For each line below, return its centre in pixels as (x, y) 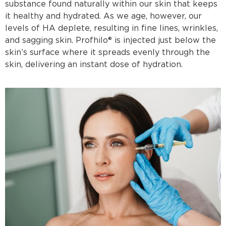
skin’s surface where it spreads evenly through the (107, 52)
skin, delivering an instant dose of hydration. (94, 64)
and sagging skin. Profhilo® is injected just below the (110, 40)
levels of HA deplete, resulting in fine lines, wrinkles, (111, 28)
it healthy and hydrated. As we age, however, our (103, 16)
